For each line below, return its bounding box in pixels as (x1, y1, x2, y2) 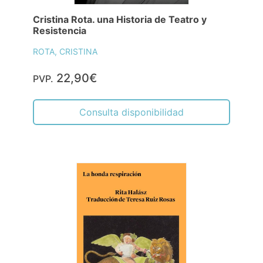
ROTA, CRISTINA (33, 46, 97, 57)
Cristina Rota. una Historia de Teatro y (33, 14, 207, 26)
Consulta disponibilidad (79, 106, 184, 119)
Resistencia (33, 25, 86, 37)
